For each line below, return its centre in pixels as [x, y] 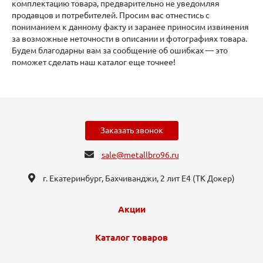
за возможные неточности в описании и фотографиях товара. [129, 39]
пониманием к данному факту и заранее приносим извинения [130, 27]
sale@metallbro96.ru [140, 155]
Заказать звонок [131, 131]
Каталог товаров [131, 238]
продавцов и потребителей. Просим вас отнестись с [111, 16]
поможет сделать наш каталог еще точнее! [94, 63]
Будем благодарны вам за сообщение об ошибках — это [120, 51]
